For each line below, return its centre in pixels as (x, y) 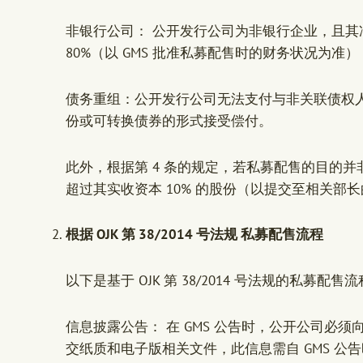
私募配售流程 (282, 235)
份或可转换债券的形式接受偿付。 (169, 120)
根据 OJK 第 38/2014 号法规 (153, 235)
